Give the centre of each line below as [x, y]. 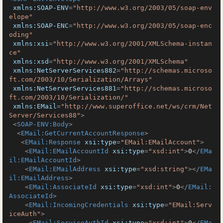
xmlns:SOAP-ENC [41, 26]
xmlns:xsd [31, 61]
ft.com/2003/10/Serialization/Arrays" [81, 79]
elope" [21, 17]
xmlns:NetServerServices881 [65, 88]
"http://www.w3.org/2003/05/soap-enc [142, 26]
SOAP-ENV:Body [43, 124]
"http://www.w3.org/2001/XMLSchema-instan [132, 44]
